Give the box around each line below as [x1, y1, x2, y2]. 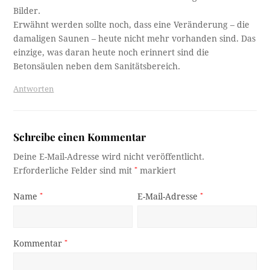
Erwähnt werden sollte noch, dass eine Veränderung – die [13, 20, 250, 30]
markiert [137, 166, 177, 176]
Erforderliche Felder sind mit [13, 166, 135, 176]
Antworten [13, 84, 54, 94]
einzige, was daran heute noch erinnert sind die [13, 48, 210, 58]
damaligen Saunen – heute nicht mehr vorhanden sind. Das [13, 34, 256, 44]
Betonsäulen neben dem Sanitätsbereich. [13, 61, 181, 72]
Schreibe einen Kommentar [13, 130, 146, 144]
